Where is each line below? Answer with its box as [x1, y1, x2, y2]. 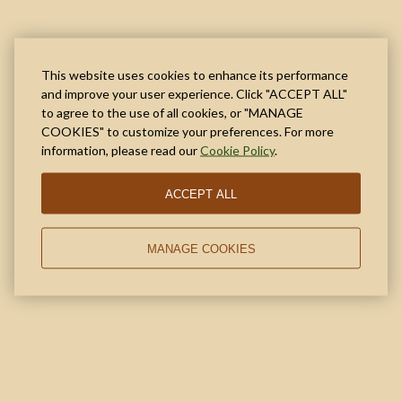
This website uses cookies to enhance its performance [41, 66, 348, 83]
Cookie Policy [200, 142, 275, 158]
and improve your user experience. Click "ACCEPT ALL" [41, 85, 347, 101]
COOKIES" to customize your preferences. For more [41, 123, 334, 139]
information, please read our [41, 142, 200, 158]
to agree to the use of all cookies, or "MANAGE [41, 104, 303, 120]
